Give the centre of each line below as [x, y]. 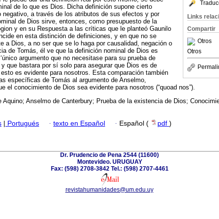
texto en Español [79, 123]
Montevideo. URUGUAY [109, 162]
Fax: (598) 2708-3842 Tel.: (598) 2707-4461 [109, 168]
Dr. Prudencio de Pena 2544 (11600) [109, 155]
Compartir [201, 29]
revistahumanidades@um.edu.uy [109, 189]
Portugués [22, 123]
